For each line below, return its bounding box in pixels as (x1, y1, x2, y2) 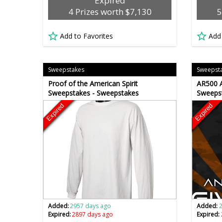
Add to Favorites (60, 31, 113, 41)
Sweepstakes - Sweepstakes (48, 88, 139, 98)
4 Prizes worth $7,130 (68, 6, 152, 18)
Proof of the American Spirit (48, 79, 138, 89)
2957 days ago (70, 202, 111, 211)
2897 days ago (72, 210, 113, 219)
